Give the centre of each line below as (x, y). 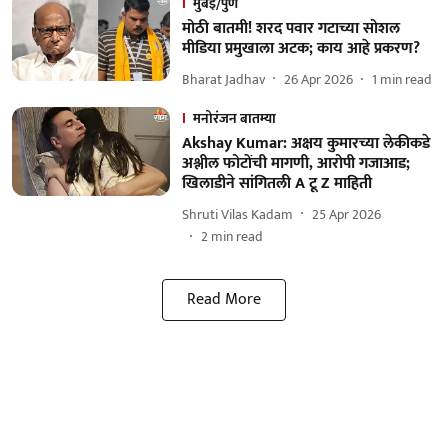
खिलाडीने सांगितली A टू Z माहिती (276, 183)
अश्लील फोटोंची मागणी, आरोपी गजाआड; (295, 163)
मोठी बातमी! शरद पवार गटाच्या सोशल (290, 28)
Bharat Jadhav (223, 79)
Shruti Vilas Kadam (237, 214)
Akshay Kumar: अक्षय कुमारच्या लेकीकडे (305, 143)
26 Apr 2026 (318, 79)
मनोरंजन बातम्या (234, 118)
